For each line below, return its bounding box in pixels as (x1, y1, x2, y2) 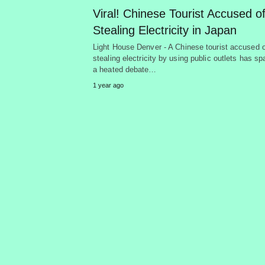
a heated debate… (93, 64, 157, 74)
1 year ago (93, 81, 124, 89)
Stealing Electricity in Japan (93, 23, 237, 37)
